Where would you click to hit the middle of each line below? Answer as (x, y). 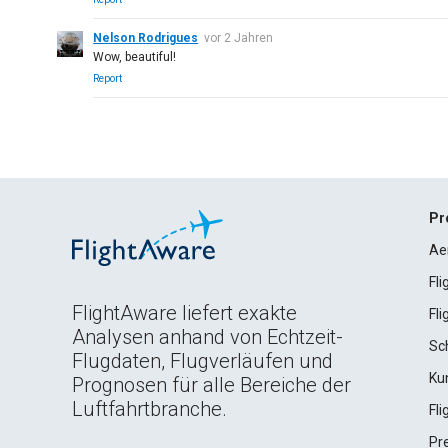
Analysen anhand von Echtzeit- (207, 337)
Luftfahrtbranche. (149, 409)
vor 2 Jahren (239, 38)
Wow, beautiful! (135, 57)
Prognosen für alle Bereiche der (211, 385)
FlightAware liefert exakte (184, 313)
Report (108, 78)
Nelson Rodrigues (146, 38)
